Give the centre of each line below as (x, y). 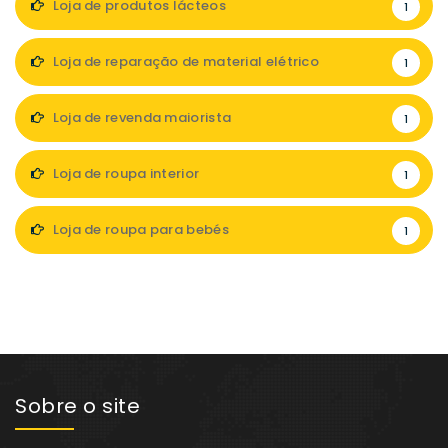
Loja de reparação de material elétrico (184, 61)
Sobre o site (77, 405)
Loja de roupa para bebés (139, 229)
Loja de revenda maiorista (140, 117)
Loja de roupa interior (124, 173)
